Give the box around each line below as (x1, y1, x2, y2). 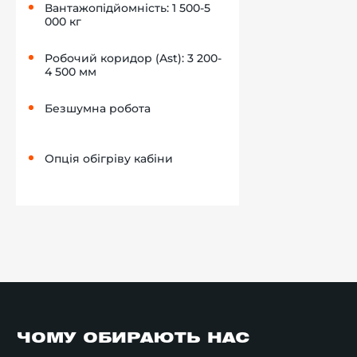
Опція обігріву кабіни (45, 151, 173, 167)
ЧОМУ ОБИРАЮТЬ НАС (16, 332, 250, 346)
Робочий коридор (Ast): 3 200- (45, 51, 222, 66)
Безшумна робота (45, 101, 151, 116)
